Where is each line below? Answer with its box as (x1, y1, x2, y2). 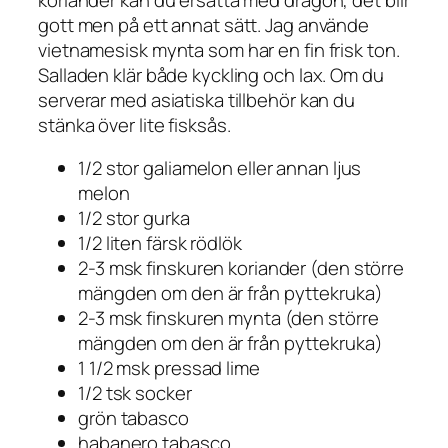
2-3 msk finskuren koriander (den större (78, 255, 405, 282)
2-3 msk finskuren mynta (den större (78, 305, 379, 332)
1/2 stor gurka (78, 205, 190, 232)
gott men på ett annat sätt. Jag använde (38, 11, 370, 38)
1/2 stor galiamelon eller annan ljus (78, 155, 362, 182)
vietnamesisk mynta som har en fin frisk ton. (38, 36, 400, 63)
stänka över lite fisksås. (38, 111, 231, 138)
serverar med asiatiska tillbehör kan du (38, 86, 356, 113)
